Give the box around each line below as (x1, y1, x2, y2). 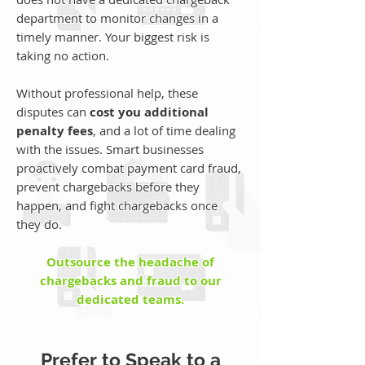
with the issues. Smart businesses (16, 141, 204, 157)
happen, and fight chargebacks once (16, 197, 218, 213)
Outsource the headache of (46, 253, 214, 270)
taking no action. (16, 47, 109, 64)
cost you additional (90, 103, 209, 121)
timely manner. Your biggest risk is (16, 29, 209, 45)
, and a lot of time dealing (93, 122, 235, 139)
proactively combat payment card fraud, (16, 160, 241, 176)
